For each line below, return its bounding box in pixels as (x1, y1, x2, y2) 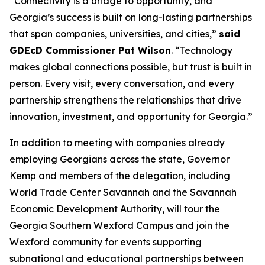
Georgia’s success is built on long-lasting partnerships (9, 11, 252, 23)
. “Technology (171, 44, 232, 56)
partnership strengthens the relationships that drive (9, 94, 241, 106)
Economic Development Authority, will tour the (9, 203, 220, 215)
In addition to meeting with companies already (9, 137, 225, 148)
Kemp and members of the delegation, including (9, 170, 230, 182)
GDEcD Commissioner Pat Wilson (9, 44, 171, 56)
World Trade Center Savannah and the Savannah (9, 186, 237, 198)
